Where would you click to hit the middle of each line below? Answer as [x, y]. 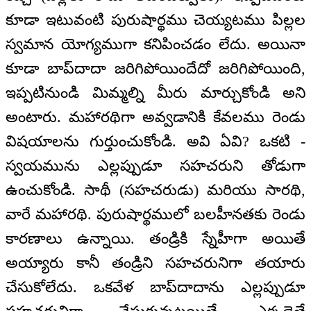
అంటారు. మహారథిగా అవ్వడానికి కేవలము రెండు [155, 117]
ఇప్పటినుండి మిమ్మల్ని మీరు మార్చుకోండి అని [155, 92]
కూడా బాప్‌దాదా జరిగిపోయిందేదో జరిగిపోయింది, [155, 68]
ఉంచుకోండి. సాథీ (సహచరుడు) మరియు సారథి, [155, 190]
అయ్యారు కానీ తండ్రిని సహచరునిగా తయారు [155, 262]
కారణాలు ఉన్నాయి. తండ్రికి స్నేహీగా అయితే [155, 238]
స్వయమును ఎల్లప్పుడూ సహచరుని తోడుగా [155, 165]
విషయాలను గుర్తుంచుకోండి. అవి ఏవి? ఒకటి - [155, 141]
